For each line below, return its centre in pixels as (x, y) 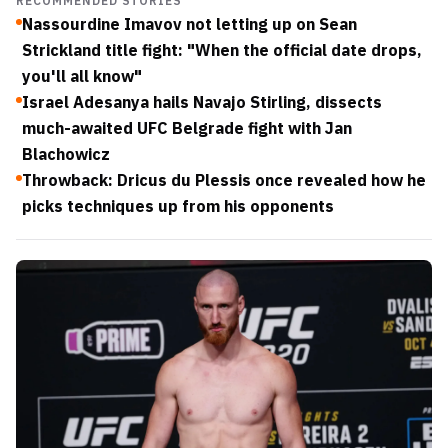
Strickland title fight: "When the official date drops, (222, 49)
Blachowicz (66, 153)
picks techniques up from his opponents (178, 205)
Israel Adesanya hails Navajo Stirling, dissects (202, 101)
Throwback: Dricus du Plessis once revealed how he (224, 179)
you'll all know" (82, 75)
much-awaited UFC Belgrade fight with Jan (187, 127)
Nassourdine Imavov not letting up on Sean (189, 23)
